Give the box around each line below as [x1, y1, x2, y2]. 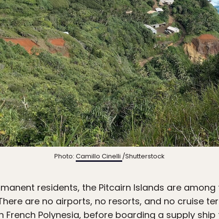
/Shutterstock [122, 151, 165, 161]
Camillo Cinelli [76, 151, 122, 161]
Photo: [54, 151, 76, 161]
